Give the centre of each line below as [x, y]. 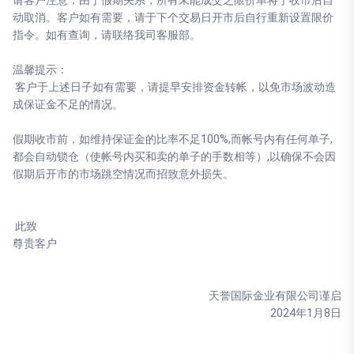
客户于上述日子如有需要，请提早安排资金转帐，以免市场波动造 [174, 87]
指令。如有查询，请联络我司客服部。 [107, 35]
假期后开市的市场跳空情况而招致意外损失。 [123, 174]
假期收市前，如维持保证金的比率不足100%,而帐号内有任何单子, [173, 139]
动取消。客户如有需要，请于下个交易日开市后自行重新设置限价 [173, 17]
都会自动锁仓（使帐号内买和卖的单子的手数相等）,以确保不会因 [174, 156]
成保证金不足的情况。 [68, 104]
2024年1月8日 [306, 313]
